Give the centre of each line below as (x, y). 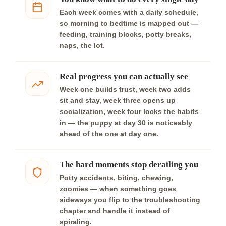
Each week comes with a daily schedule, (129, 12)
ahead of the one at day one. (109, 134)
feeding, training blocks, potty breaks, (125, 34)
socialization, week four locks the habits (129, 111)
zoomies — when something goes (118, 189)
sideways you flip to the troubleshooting (130, 200)
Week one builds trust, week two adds (125, 89)
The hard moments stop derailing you (129, 165)
